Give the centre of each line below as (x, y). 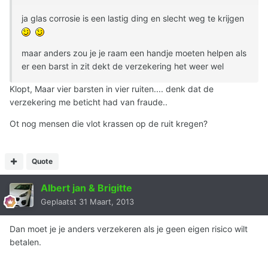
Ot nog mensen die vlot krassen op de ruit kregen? (109, 123)
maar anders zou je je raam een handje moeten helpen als (134, 53)
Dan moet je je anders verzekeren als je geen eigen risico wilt (129, 229)
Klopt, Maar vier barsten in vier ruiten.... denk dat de (112, 89)
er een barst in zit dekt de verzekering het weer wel (124, 66)
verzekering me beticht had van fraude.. (89, 102)
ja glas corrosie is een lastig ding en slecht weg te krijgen (134, 18)
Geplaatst (60, 201)
